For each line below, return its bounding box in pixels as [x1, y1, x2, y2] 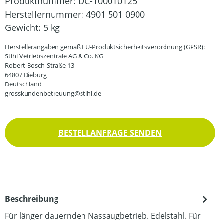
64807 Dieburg [5, 70, 47, 79]
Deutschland [5, 80, 42, 88]
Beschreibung [5, 193, 58, 204]
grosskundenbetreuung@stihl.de [5, 89, 101, 98]
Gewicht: [5, 22, 43, 33]
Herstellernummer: [5, 8, 86, 20]
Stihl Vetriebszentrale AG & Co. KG [5, 52, 103, 60]
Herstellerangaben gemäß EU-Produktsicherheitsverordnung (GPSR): [5, 42, 205, 51]
